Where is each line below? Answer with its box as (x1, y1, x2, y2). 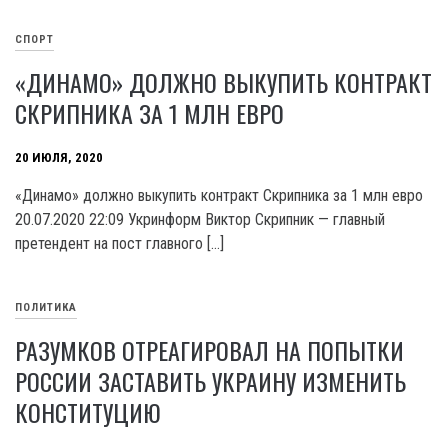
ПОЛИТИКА (15, 301, 77, 315)
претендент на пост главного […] (15, 234, 224, 253)
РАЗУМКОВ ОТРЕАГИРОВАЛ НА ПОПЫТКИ (15, 332, 404, 368)
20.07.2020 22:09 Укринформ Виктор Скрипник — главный (15, 210, 385, 229)
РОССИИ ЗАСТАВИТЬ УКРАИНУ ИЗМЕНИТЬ (15, 363, 406, 399)
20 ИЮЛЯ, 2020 (15, 150, 103, 166)
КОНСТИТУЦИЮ (15, 394, 161, 430)
